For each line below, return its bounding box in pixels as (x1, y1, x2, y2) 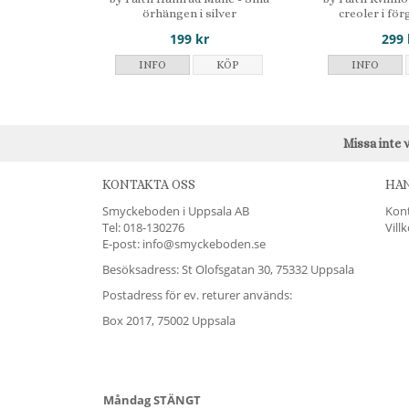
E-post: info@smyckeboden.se (102, 235, 266, 252)
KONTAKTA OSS (102, 176, 195, 192)
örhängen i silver (142, 6, 236, 21)
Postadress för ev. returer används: (102, 286, 292, 303)
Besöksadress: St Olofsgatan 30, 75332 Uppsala (102, 260, 354, 278)
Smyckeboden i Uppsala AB (102, 202, 249, 219)
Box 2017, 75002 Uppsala (102, 311, 236, 329)
